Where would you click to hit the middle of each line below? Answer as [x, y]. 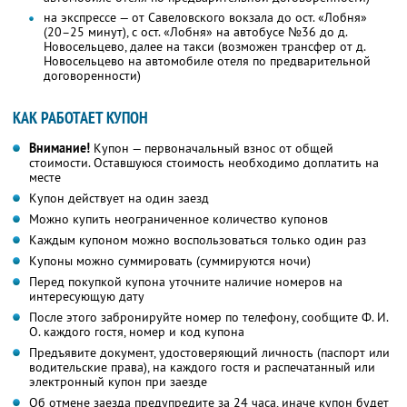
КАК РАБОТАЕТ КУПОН [80, 118]
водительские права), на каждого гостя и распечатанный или [202, 367]
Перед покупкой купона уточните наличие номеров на [186, 282]
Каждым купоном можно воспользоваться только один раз [198, 240]
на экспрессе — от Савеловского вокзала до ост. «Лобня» [205, 18]
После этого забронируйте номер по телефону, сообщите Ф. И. [209, 318]
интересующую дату [87, 297]
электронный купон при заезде [118, 382]
